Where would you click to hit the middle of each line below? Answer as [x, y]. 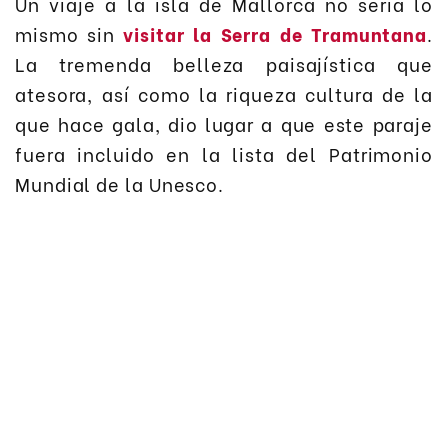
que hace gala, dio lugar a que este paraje [224, 124]
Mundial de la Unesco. [120, 184]
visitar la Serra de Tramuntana [275, 34]
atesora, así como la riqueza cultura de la [224, 94]
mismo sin [69, 34]
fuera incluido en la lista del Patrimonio [224, 154]
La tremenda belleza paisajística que [224, 64]
